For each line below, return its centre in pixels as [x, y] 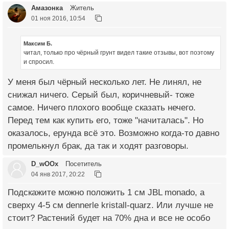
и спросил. [39, 62]
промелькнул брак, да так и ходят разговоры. [98, 146]
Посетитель [83, 164]
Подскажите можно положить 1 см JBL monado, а [106, 193]
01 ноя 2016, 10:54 [58, 18]
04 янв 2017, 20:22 [58, 174]
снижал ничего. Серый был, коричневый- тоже [101, 95]
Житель [81, 8]
